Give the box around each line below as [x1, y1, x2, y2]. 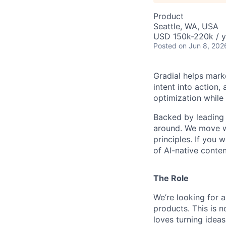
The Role [153, 173, 189, 184]
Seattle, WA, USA [153, 21, 218, 32]
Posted [153, 41, 177, 50]
